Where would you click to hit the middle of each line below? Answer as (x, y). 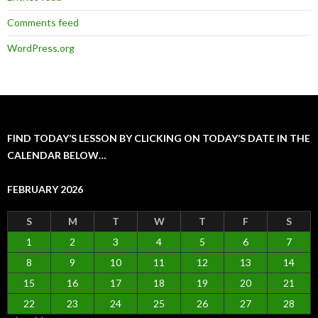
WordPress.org (41, 48)
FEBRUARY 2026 (45, 190)
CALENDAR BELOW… (57, 155)
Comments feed (43, 23)
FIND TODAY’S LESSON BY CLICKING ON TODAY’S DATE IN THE (159, 138)
